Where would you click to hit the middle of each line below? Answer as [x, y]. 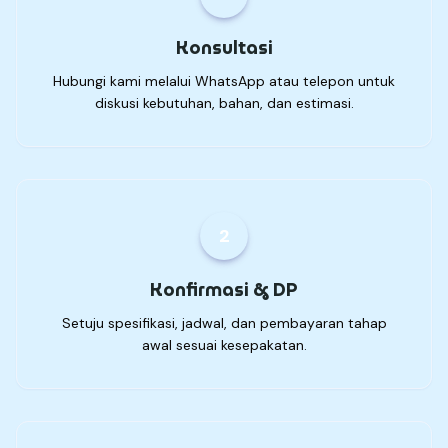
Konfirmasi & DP [224, 290]
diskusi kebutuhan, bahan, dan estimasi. [224, 103]
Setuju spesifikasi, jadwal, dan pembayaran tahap [224, 323]
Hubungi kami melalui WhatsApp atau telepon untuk [224, 81]
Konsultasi [224, 48]
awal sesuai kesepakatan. [224, 345]
